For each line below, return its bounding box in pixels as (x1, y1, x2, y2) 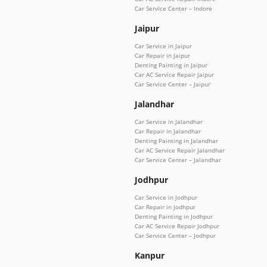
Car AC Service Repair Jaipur (135, 70, 214, 79)
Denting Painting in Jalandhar (135, 136, 218, 145)
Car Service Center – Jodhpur (135, 231, 216, 240)
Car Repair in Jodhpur (135, 202, 195, 211)
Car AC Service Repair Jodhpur (135, 221, 219, 230)
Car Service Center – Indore (135, 4, 212, 13)
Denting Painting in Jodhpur (135, 212, 213, 221)
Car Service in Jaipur (135, 41, 192, 50)
